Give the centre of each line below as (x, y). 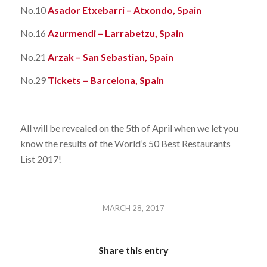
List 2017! (41, 159)
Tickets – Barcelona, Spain (105, 80)
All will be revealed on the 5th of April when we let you (129, 128)
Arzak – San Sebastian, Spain (109, 57)
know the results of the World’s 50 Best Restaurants (125, 143)
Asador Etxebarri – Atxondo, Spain (124, 10)
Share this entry (133, 250)
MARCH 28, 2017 (133, 208)
